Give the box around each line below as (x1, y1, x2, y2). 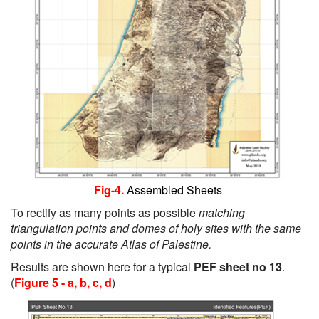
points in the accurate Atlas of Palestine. (11, 236, 211, 252)
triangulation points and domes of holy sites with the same (11, 220, 301, 236)
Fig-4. (94, 182, 127, 198)
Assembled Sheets (127, 182, 225, 198)
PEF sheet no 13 (194, 258, 282, 275)
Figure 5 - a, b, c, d (14, 274, 112, 291)
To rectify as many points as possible (11, 204, 199, 221)
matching (199, 204, 245, 221)
